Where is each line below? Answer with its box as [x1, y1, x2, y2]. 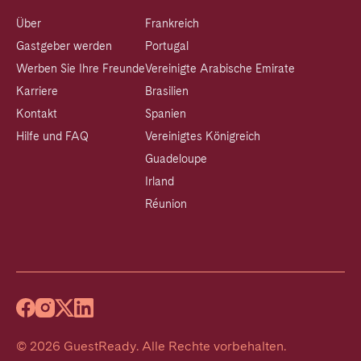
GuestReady [64, 338, 136, 355]
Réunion [145, 197, 187, 211]
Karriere [16, 85, 58, 98]
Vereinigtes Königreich [145, 130, 260, 143]
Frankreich [145, 17, 199, 31]
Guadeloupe [145, 152, 207, 166]
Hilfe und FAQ [16, 130, 89, 143]
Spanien [145, 107, 186, 121]
